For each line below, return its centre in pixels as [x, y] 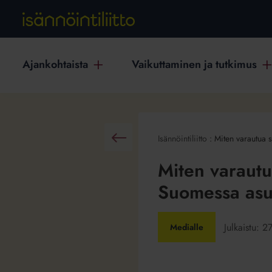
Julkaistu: [243, 227]
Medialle [186, 227]
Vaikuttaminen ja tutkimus [194, 65]
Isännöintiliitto [182, 138]
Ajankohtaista [56, 65]
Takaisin [98, 140]
